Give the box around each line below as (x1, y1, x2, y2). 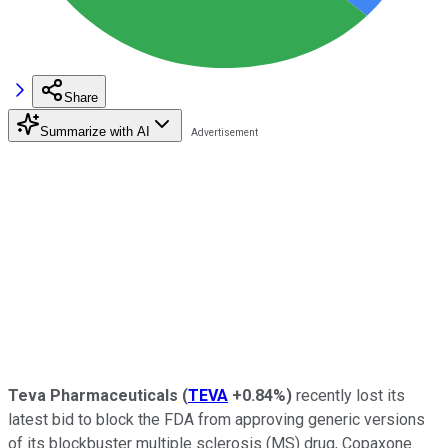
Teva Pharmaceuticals (8, 385, 178, 405)
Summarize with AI (40, 123, 150, 139)
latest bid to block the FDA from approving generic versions (8, 409, 425, 429)
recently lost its (292, 385, 405, 405)
